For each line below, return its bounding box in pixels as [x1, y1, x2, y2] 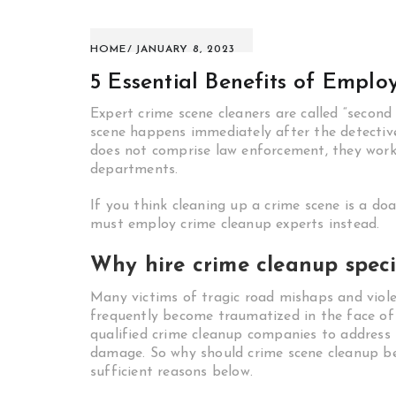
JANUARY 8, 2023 [135, 44, 235, 55]
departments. [90, 163, 179, 177]
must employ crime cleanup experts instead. [90, 217, 380, 232]
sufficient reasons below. [90, 365, 253, 379]
